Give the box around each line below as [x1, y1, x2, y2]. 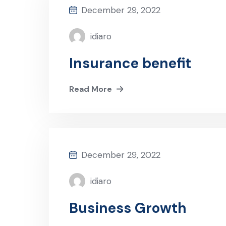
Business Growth [69, 199, 187, 217]
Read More [69, 84, 112, 94]
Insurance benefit [69, 54, 191, 73]
